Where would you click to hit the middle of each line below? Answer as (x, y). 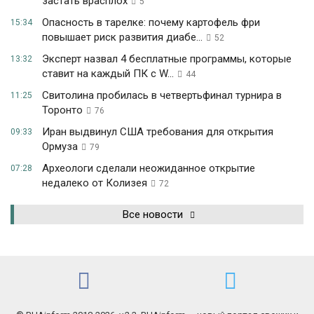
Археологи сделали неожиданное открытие (149, 169)
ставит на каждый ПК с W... (108, 74)
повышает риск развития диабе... (122, 37)
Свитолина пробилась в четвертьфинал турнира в (162, 96)
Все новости (153, 215)
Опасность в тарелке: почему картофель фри (151, 23)
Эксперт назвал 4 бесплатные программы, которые (167, 59)
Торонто (62, 110)
